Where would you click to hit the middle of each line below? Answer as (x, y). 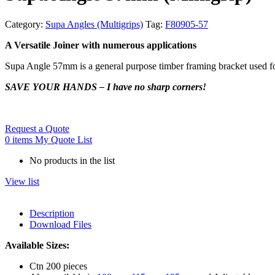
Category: (25, 24)
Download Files (60, 224)
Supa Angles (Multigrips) (94, 24)
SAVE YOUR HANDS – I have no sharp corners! (106, 87)
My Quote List (64, 139)
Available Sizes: (37, 245)
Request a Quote (37, 128)
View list (22, 181)
